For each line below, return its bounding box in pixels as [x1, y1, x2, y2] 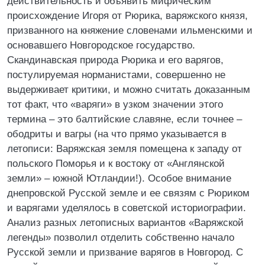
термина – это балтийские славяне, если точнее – [7, 114, 242, 125]
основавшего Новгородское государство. [7, 40, 195, 51]
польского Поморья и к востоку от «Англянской [7, 158, 225, 169]
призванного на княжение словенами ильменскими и [7, 25, 253, 36]
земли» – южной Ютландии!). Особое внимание [7, 173, 231, 184]
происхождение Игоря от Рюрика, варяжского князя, [7, 10, 248, 21]
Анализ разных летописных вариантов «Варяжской [7, 217, 244, 228]
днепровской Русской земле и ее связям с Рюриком [7, 188, 250, 199]
